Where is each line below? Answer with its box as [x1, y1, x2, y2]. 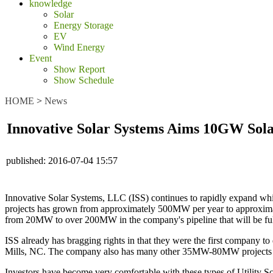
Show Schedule [54, 75, 114, 85]
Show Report [54, 64, 105, 74]
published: [6, 155, 46, 166]
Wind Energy [54, 42, 105, 52]
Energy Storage [54, 20, 113, 30]
